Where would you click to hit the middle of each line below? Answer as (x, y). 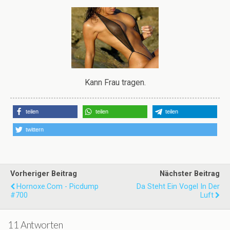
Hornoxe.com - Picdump (57, 187)
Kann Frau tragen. (115, 83)
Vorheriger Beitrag (44, 174)
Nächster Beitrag (190, 174)
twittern (35, 130)
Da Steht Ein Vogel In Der (178, 187)
